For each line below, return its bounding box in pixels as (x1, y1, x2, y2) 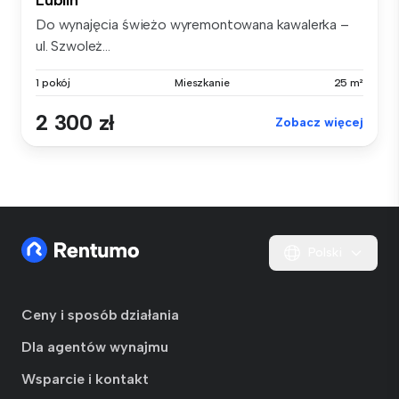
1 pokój (36, 76, 71, 89)
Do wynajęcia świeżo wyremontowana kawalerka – (36, 15, 349, 33)
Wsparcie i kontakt (21, 370, 149, 387)
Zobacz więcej (275, 114, 363, 130)
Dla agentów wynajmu (21, 338, 168, 355)
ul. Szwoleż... (36, 37, 110, 54)
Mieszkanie (174, 76, 230, 89)
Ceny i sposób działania (21, 306, 179, 323)
